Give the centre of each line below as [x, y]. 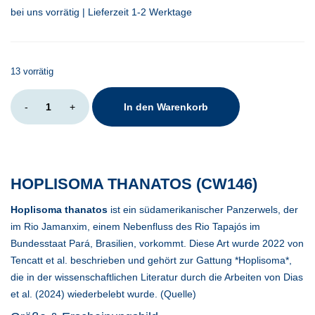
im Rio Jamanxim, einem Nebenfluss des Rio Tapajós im [135, 227]
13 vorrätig [32, 72]
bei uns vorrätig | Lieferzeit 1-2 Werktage [101, 12]
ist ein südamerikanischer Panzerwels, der [203, 210]
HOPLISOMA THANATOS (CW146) [134, 184]
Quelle [178, 294]
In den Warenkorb [166, 107]
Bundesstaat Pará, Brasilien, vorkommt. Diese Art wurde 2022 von [157, 244]
